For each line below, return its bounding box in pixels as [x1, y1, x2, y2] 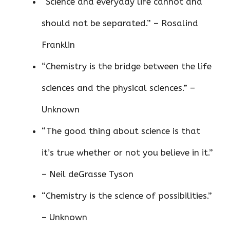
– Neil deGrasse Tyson [42, 169, 133, 180]
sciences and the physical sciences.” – [42, 83, 195, 93]
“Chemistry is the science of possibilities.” [42, 190, 212, 201]
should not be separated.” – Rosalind [42, 18, 198, 29]
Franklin [42, 40, 75, 50]
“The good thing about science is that [42, 126, 200, 137]
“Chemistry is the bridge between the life [42, 61, 212, 72]
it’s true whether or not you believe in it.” [42, 147, 213, 158]
